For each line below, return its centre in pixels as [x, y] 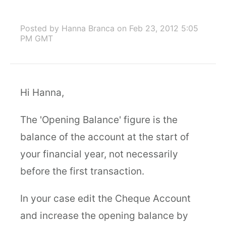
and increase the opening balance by [104, 216]
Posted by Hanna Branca [67, 28]
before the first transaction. [82, 171]
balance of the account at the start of [105, 137]
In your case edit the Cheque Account [105, 199]
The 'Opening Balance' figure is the [99, 120]
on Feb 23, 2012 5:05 [158, 28]
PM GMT [37, 38]
